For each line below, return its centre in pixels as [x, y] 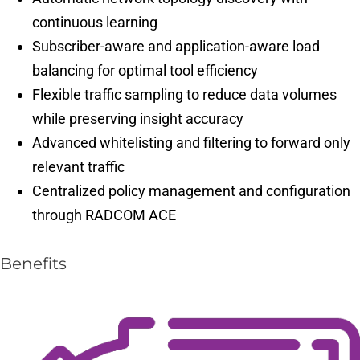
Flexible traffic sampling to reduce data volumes [184, 94]
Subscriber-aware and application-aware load [176, 46]
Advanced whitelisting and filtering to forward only [191, 143]
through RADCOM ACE [104, 215]
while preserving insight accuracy [138, 119]
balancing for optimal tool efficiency [145, 70]
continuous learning [95, 22]
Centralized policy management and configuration [191, 191]
